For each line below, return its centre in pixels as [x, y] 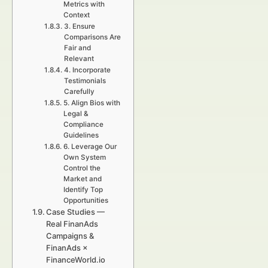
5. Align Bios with [92, 103]
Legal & [76, 114]
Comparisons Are [92, 37]
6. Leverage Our [90, 147]
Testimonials [85, 81]
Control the [82, 168]
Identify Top [83, 190]
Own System [84, 157]
